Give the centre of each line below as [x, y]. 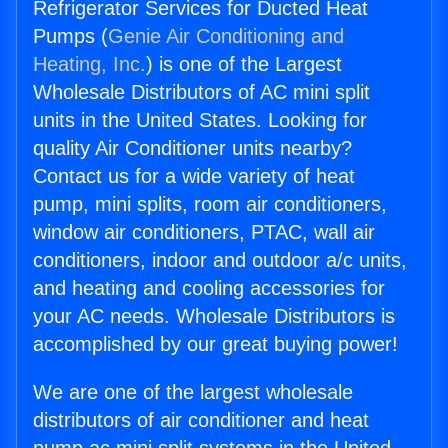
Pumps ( [70, 36]
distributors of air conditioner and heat [201, 420]
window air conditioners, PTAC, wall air [204, 232]
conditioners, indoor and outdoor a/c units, [220, 260]
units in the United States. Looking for [200, 120]
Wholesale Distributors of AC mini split [201, 92]
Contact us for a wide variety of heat [194, 176]
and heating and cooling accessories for [209, 288]
